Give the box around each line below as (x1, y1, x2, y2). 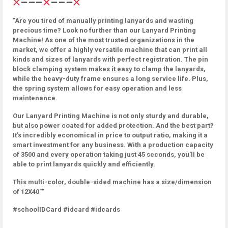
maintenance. (13, 94, 58, 102)
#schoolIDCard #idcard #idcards (13, 206, 120, 213)
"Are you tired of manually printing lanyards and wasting (13, 17, 193, 24)
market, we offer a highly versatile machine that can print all (13, 46, 207, 53)
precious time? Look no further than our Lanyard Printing (13, 26, 196, 34)
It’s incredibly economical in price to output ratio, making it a (13, 131, 208, 139)
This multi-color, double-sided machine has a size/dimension (13, 178, 212, 186)
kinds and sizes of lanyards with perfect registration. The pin (13, 55, 208, 63)
